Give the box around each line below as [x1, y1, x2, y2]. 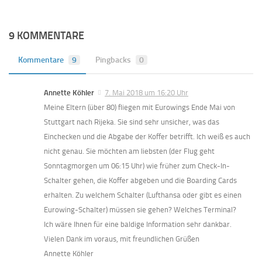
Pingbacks [95, 55, 131, 65]
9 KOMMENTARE [9, 29, 84, 43]
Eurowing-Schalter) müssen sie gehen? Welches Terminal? [44, 205, 236, 215]
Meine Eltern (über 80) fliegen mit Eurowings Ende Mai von [44, 103, 235, 112]
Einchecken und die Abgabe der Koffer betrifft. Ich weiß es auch [44, 132, 250, 142]
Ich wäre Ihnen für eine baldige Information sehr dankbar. [44, 220, 232, 229]
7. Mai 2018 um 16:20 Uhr [105, 88, 188, 98]
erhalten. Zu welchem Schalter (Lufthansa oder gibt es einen [44, 191, 242, 200]
